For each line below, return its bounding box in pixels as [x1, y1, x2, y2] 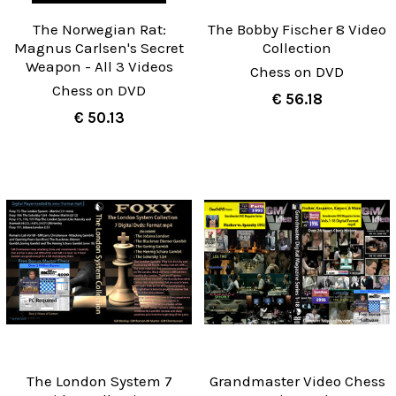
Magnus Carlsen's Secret [14, 39, 184, 57]
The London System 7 [26, 371, 172, 390]
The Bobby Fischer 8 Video [208, 20, 386, 39]
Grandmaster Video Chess [209, 371, 385, 390]
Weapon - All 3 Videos [25, 57, 173, 76]
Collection [263, 39, 331, 57]
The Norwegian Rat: [32, 20, 166, 39]
